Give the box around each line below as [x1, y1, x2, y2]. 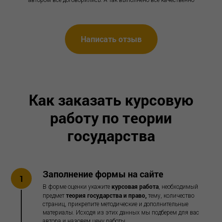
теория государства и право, [66, 191, 148, 200]
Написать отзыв [80, 34, 142, 45]
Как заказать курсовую [29, 90, 193, 110]
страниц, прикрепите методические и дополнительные [43, 201, 188, 208]
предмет [43, 192, 66, 200]
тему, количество [148, 192, 194, 200]
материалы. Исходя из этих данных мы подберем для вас [43, 209, 199, 217]
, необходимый [159, 183, 198, 191]
